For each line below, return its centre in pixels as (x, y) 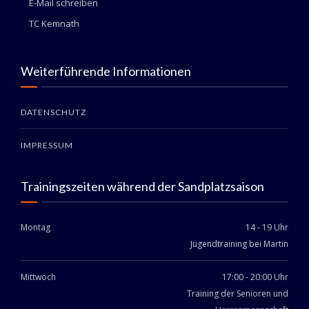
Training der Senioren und (238, 293)
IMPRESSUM (47, 145)
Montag (36, 227)
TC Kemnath (54, 23)
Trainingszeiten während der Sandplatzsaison (142, 186)
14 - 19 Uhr (267, 227)
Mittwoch (38, 277)
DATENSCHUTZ (53, 112)
